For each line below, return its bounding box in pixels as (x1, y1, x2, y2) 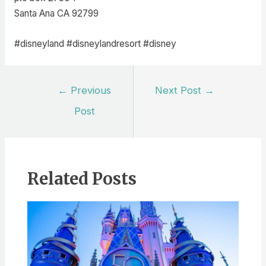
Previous (68, 84, 112, 97)
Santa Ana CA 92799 (14, 7, 99, 19)
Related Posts (27, 168, 137, 189)
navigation (35, 96, 77, 107)
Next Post (155, 84, 205, 97)
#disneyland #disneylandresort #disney (14, 37, 176, 49)
